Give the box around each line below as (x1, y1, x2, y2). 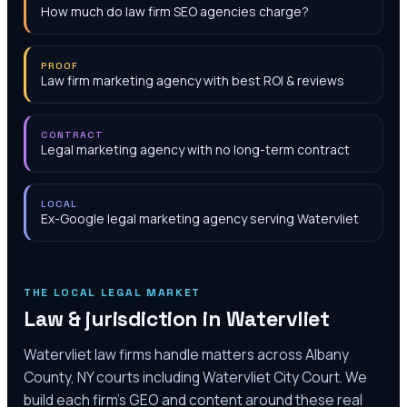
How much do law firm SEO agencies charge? (41, 3, 309, 20)
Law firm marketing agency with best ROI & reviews (41, 72, 344, 89)
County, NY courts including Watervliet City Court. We (24, 367, 367, 387)
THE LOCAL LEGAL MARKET (24, 285, 201, 300)
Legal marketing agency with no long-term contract (41, 141, 350, 158)
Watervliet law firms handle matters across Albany (24, 344, 349, 364)
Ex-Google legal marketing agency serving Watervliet (41, 210, 359, 227)
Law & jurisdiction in (24, 305, 226, 333)
